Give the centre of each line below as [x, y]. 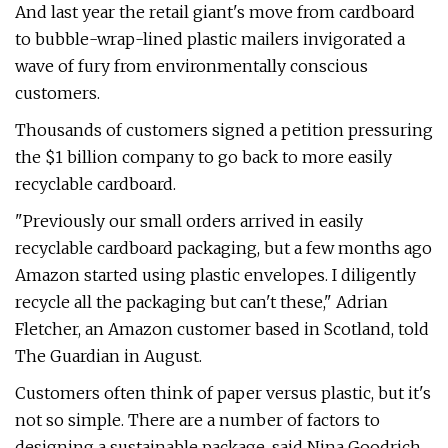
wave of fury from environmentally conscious [191, 66]
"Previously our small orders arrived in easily [189, 221]
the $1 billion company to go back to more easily [203, 157]
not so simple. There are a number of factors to [197, 420]
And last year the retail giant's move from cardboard [215, 12]
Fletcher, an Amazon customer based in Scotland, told [222, 329]
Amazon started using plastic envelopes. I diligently [215, 275]
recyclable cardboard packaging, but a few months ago [223, 248]
